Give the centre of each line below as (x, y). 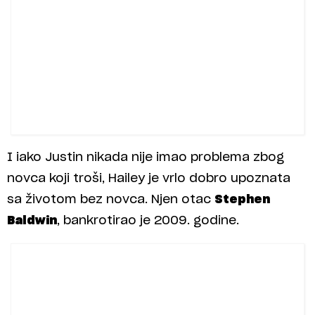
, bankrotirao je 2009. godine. (148, 221)
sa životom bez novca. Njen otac (111, 200)
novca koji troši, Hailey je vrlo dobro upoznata (149, 179)
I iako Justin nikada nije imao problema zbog (146, 157)
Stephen (242, 200)
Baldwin (32, 221)
